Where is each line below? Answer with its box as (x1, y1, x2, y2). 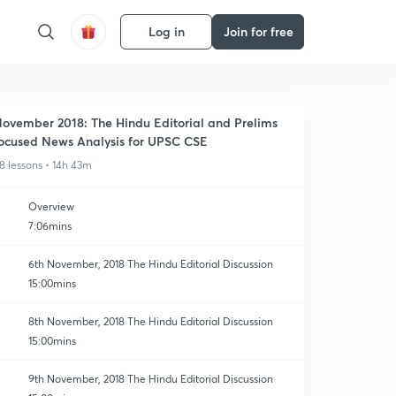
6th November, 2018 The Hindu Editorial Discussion (28, 257, 273, 270)
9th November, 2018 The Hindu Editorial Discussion (28, 372, 273, 385)
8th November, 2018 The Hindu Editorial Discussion (28, 315, 273, 328)
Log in (148, 23, 185, 40)
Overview (28, 200, 74, 213)
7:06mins (28, 219, 72, 232)
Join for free (223, 23, 293, 40)
